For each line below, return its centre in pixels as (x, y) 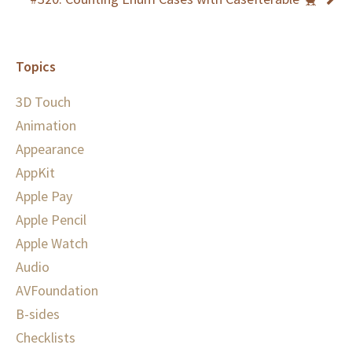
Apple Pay (44, 196)
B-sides (38, 314)
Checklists (46, 338)
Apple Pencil (51, 220)
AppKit (35, 173)
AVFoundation (57, 291)
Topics (36, 67)
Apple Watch (52, 244)
